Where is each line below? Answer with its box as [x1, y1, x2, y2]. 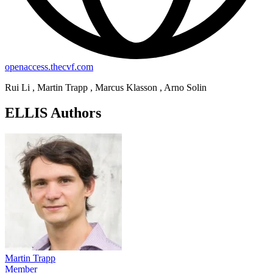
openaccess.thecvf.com [5, 61, 93, 72]
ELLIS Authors [5, 105, 101, 121]
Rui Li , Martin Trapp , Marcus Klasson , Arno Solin [5, 82, 207, 93]
